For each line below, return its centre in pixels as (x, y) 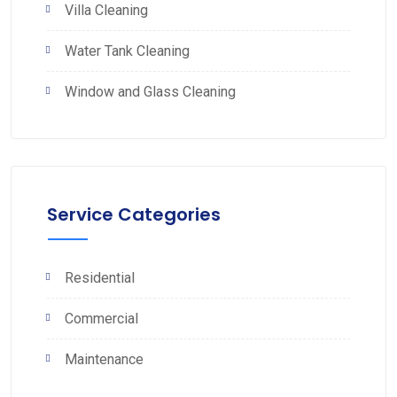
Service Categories (134, 214)
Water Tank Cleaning (127, 51)
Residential (100, 277)
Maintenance (104, 359)
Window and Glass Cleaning (150, 91)
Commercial (101, 318)
